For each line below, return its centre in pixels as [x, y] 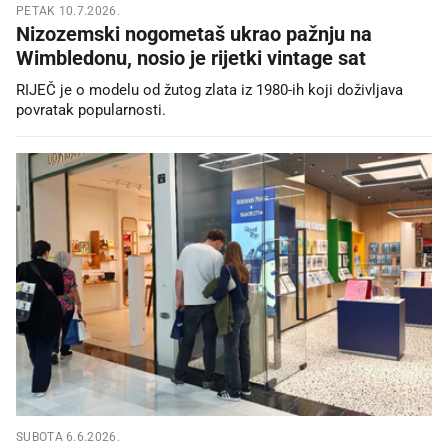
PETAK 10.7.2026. [68, 11]
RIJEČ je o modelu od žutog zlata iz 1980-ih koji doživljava [209, 90]
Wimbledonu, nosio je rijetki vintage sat [191, 58]
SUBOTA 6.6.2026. [68, 436]
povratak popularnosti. [91, 110]
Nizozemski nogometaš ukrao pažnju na [194, 34]
